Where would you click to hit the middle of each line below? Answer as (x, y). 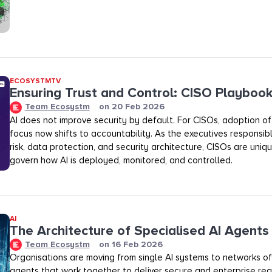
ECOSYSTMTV (35, 81)
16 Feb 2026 (137, 244)
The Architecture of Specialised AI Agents (139, 231)
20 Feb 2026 (138, 107)
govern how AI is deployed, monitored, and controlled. (121, 160)
